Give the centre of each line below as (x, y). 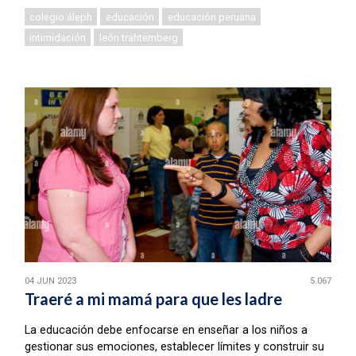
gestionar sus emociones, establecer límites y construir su (174, 347)
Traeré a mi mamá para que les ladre (153, 299)
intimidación (58, 37)
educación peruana (211, 17)
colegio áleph (61, 17)
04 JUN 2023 (50, 281)
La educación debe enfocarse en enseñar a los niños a (166, 331)
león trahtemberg (138, 37)
